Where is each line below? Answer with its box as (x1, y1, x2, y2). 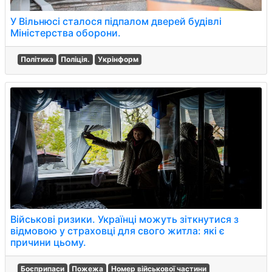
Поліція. (61, 55, 90, 64)
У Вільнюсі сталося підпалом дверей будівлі (10, 15, 222, 27)
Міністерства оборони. (10, 27, 121, 39)
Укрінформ (97, 55, 138, 64)
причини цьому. (10, 236, 86, 248)
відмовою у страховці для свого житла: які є (10, 225, 225, 237)
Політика (20, 55, 53, 64)
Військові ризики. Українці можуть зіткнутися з (10, 213, 239, 225)
